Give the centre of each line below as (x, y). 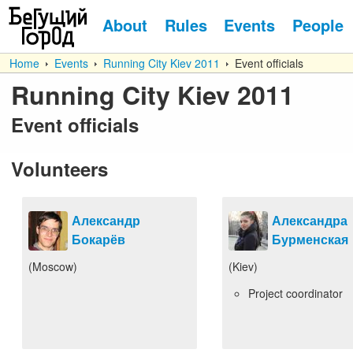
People (318, 25)
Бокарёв (98, 239)
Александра (310, 220)
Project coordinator (295, 293)
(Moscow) (53, 266)
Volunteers (59, 169)
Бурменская (310, 239)
